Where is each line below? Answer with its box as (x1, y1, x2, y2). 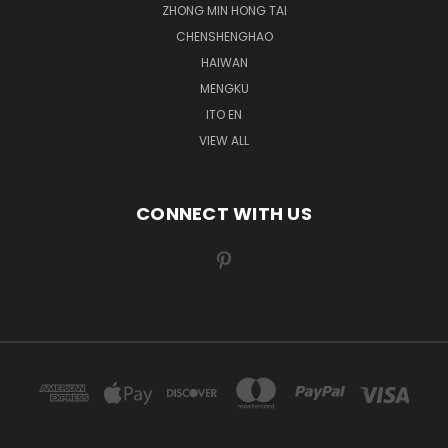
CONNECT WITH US (136, 200, 312, 226)
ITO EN (206, 105, 242, 123)
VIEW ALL (199, 131, 249, 149)
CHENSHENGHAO (175, 27, 273, 45)
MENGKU (199, 79, 249, 97)
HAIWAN (200, 53, 248, 71)
